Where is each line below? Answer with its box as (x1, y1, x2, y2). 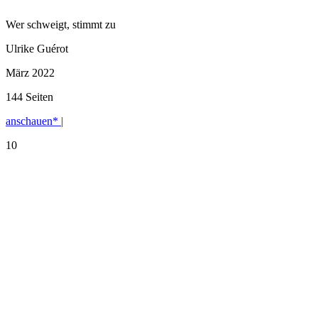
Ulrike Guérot (6, 42, 68, 55)
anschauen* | (6, 114, 63, 127)
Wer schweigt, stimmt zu (6, 18, 116, 31)
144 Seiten (6, 90, 53, 103)
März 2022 (6, 66, 55, 79)
